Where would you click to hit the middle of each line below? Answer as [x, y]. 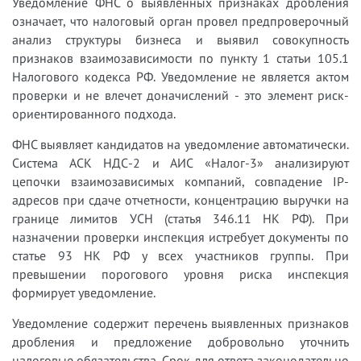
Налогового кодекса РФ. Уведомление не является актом [180, 76]
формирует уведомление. [84, 292]
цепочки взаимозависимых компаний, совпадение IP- [180, 181]
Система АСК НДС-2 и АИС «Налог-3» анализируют [180, 162]
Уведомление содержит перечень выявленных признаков [180, 323]
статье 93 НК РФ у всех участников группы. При [180, 255]
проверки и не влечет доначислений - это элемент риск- [180, 95]
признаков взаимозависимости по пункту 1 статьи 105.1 [180, 58]
